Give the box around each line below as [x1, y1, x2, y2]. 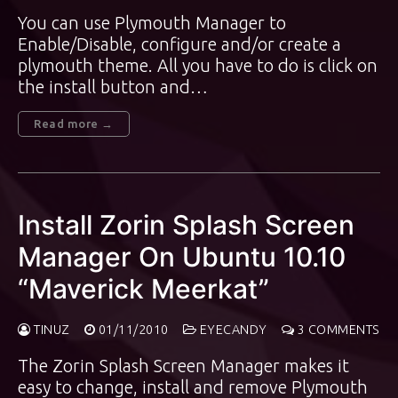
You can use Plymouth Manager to [18, 12, 286, 33]
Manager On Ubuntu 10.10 [18, 241, 346, 273]
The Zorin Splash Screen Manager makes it [18, 355, 349, 376]
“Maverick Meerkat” [18, 273, 269, 305]
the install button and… [18, 76, 208, 97]
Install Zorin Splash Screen [18, 209, 354, 241]
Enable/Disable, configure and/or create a [18, 34, 341, 54]
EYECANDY [196, 322, 267, 337]
